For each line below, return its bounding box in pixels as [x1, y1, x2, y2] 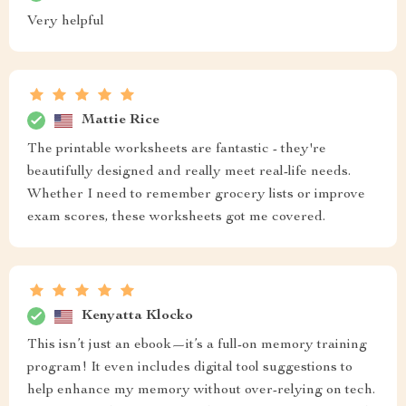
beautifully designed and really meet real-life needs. [27, 165, 351, 179]
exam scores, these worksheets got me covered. [27, 210, 325, 225]
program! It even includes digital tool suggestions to [27, 361, 353, 375]
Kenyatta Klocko [82, 308, 193, 324]
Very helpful [27, 14, 104, 29]
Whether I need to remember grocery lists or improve [27, 188, 365, 202]
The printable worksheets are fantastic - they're [27, 142, 326, 157]
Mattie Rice [82, 112, 159, 128]
